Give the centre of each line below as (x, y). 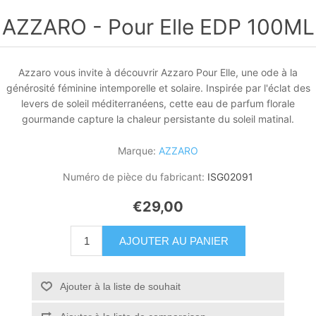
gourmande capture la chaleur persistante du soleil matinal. (158, 119)
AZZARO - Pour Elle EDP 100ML (158, 27)
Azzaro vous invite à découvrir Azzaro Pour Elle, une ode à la (158, 72)
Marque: (137, 151)
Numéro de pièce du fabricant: (134, 177)
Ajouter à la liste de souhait (120, 286)
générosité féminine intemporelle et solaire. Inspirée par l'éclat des (158, 88)
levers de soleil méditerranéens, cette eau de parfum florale (158, 103)
